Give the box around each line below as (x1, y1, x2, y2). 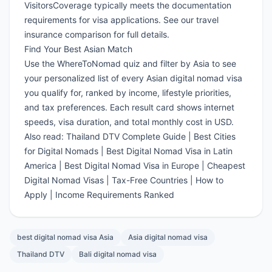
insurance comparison (24, 29, 111, 40)
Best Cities (194, 131, 236, 142)
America (24, 160, 56, 171)
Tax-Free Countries (112, 175, 188, 186)
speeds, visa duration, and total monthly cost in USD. (24, 117, 234, 127)
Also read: (24, 131, 66, 142)
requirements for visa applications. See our (24, 15, 196, 25)
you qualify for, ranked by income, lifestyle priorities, (24, 87, 231, 98)
